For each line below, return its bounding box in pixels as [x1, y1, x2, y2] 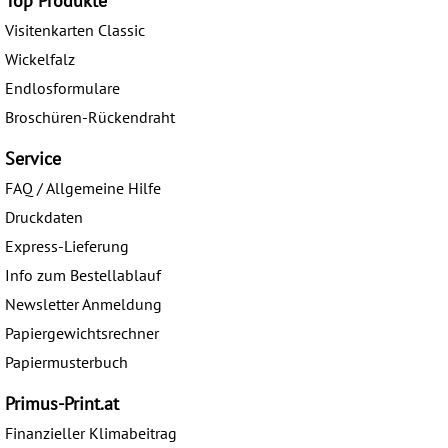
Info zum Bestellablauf [5, 265, 161, 286]
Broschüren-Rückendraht [5, 107, 175, 128]
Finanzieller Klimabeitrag [5, 423, 177, 444]
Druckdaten [5, 207, 83, 228]
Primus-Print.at [5, 392, 119, 416]
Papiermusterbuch [5, 352, 128, 373]
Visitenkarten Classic [5, 20, 145, 41]
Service [5, 147, 61, 171]
